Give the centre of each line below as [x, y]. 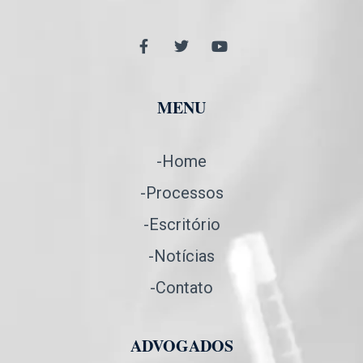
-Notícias [181, 256]
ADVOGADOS [181, 345]
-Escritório [181, 224]
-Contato [181, 287]
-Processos [181, 192]
